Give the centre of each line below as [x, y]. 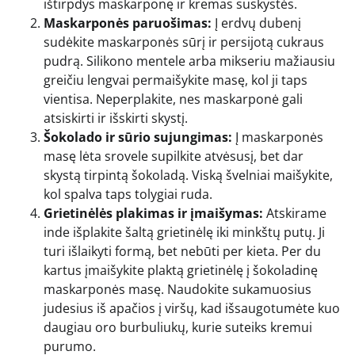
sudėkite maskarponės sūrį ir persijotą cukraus [184, 42]
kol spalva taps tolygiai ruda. [128, 195]
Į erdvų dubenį [256, 23]
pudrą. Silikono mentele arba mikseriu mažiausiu [189, 61]
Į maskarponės [278, 137]
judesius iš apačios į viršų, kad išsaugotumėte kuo [192, 309]
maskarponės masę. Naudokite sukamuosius [177, 290]
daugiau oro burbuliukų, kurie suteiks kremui [178, 328]
